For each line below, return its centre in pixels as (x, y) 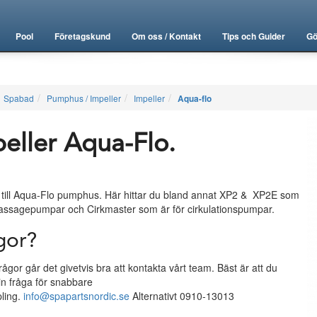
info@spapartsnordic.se (76, 296)
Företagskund (82, 36)
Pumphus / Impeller (83, 98)
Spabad (18, 98)
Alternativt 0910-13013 (181, 296)
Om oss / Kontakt (166, 36)
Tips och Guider (254, 36)
